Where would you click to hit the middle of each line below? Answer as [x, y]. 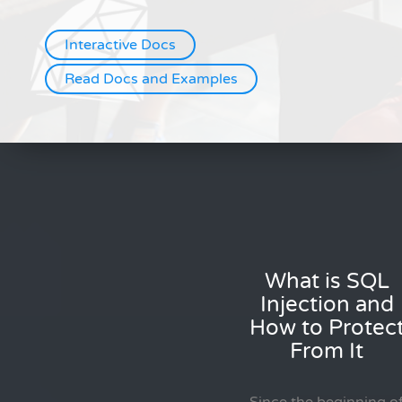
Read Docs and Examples [151, 79]
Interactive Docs [120, 45]
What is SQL [327, 282]
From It [327, 352]
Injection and [327, 305]
